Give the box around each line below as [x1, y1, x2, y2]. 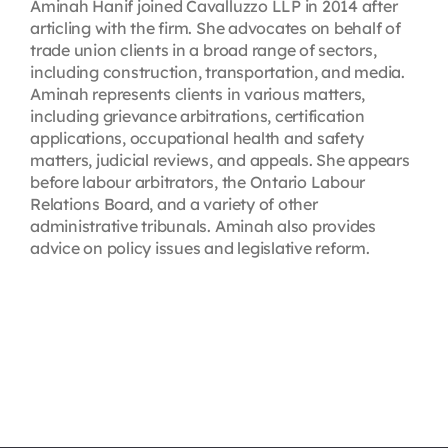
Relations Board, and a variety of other [29, 194, 318, 215]
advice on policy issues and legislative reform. [29, 238, 370, 259]
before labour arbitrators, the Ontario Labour [29, 172, 366, 193]
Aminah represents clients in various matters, [29, 84, 366, 105]
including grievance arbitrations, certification [29, 106, 365, 127]
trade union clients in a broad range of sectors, [29, 40, 377, 61]
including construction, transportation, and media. [29, 62, 405, 83]
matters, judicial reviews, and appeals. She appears [29, 150, 410, 171]
